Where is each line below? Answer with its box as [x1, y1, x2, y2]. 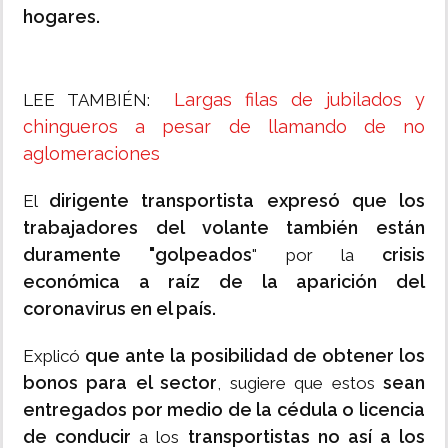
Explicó [23, 346, 85, 367]
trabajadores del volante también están [23, 217, 425, 239]
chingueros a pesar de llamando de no [23, 116, 425, 138]
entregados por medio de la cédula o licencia [23, 399, 425, 421]
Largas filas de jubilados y [174, 89, 425, 111]
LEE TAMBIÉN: [23, 90, 174, 111]
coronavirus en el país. [23, 298, 216, 320]
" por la [252, 245, 382, 266]
